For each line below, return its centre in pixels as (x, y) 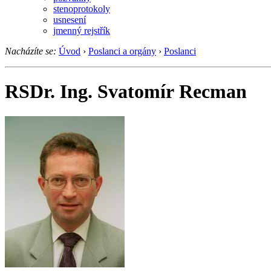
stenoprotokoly (82, 8)
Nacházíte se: (31, 51)
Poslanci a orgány (122, 51)
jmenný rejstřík (82, 30)
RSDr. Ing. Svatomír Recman (126, 92)
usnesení (70, 19)
